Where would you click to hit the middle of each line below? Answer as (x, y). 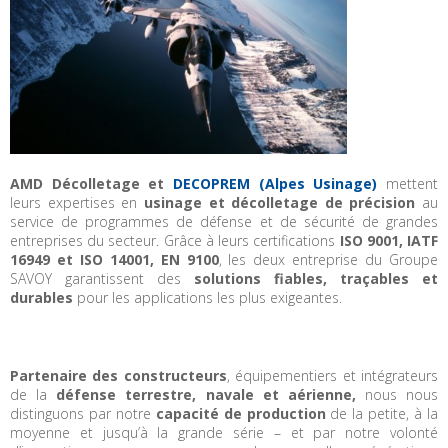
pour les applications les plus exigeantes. (207, 298)
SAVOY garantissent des (102, 279)
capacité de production (240, 414)
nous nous (397, 395)
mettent (408, 184)
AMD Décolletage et (92, 184)
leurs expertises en (77, 203)
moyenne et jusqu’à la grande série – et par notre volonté (224, 433)
